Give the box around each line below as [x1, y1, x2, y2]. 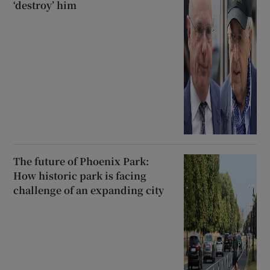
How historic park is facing [13, 169, 147, 183]
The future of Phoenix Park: [13, 154, 149, 169]
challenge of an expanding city [13, 183, 165, 198]
